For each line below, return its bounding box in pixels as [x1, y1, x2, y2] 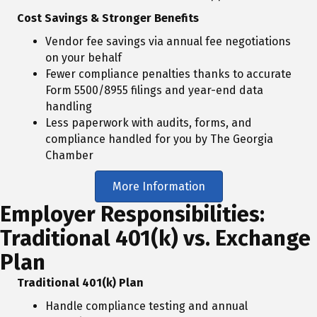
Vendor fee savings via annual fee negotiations [45, 35, 291, 49]
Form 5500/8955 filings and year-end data [45, 83, 263, 98]
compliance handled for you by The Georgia [45, 132, 273, 146]
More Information [112, 180, 205, 194]
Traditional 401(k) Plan [17, 276, 144, 290]
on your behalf [45, 51, 122, 65]
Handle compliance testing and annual [45, 299, 248, 313]
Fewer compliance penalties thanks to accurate [45, 67, 292, 81]
